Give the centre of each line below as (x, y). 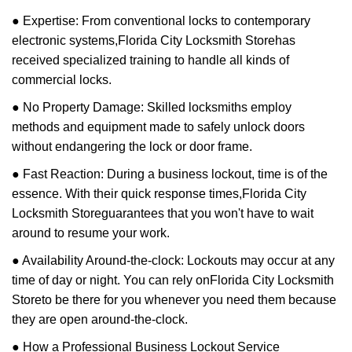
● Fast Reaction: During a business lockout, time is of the (170, 174)
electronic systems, (65, 40)
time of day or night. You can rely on (111, 280)
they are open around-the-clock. (100, 319)
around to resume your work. (91, 233)
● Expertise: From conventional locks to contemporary (161, 21)
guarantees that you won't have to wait (207, 213)
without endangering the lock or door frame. (132, 147)
